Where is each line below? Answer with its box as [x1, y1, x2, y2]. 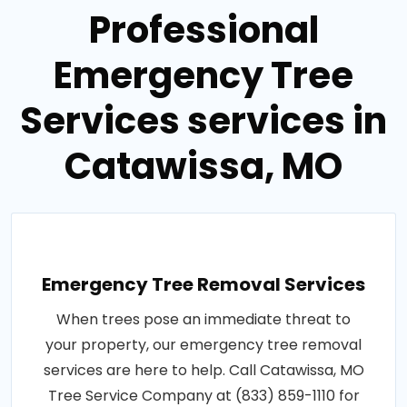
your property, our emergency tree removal [45, 334, 362, 356]
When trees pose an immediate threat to [56, 309, 351, 331]
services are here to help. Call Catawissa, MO [43, 360, 364, 382]
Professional [88, 5, 319, 56]
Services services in [20, 95, 387, 147]
